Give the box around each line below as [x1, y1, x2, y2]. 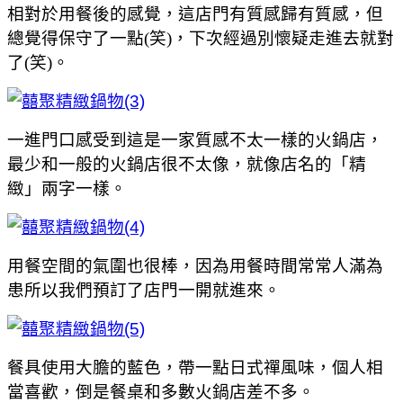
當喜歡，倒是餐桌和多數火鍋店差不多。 [7, 381, 315, 401]
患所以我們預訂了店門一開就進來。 [7, 280, 281, 300]
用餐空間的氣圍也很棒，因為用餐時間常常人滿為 [7, 255, 383, 275]
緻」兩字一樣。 [7, 178, 127, 198]
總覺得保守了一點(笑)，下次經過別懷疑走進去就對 [7, 28, 394, 48]
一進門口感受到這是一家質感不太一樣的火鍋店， [7, 130, 383, 149]
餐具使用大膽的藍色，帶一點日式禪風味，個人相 [7, 357, 383, 377]
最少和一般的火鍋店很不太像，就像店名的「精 [7, 154, 366, 174]
